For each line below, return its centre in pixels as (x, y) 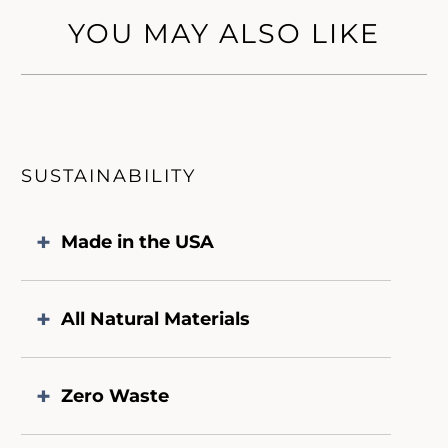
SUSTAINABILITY (109, 176)
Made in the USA (138, 241)
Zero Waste (115, 395)
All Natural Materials (156, 318)
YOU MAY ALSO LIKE (224, 34)
